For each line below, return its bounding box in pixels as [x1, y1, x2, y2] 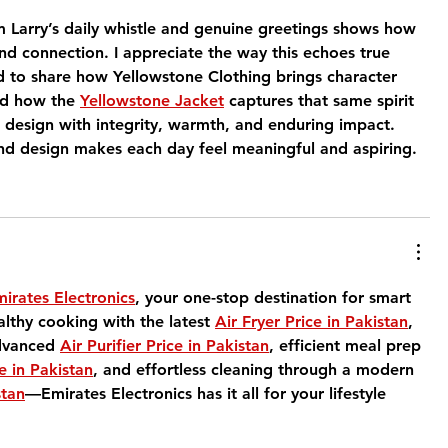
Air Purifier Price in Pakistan [60, 336, 269, 355]
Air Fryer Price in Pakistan [215, 312, 408, 331]
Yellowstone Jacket [80, 91, 224, 110]
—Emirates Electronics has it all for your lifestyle [25, 384, 391, 403]
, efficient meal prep [269, 336, 426, 355]
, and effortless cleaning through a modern [93, 360, 419, 379]
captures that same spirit [224, 91, 419, 110]
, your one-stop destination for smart [135, 288, 416, 307]
